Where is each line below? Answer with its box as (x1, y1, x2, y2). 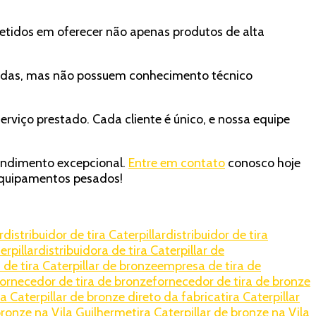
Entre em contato (128, 155, 225, 171)
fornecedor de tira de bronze (152, 274, 310, 290)
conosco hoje (225, 155, 300, 171)
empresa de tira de (157, 258, 261, 274)
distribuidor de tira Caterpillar (4, 227, 166, 243)
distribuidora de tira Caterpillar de (38, 243, 224, 259)
